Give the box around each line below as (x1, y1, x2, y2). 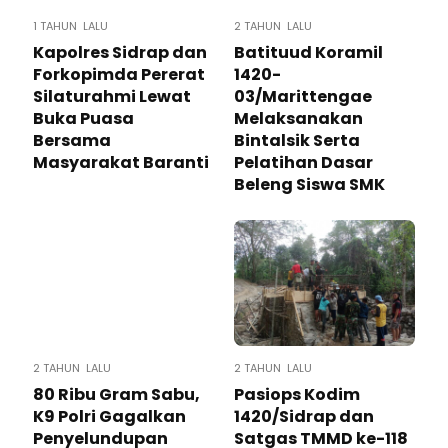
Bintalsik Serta (234, 129, 360, 152)
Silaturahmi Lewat (33, 85, 191, 108)
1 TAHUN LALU (33, 18, 108, 34)
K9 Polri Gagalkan (33, 405, 186, 428)
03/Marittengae (234, 85, 372, 108)
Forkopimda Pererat (33, 63, 205, 86)
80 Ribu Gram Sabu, (33, 383, 200, 406)
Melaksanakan (234, 107, 363, 130)
